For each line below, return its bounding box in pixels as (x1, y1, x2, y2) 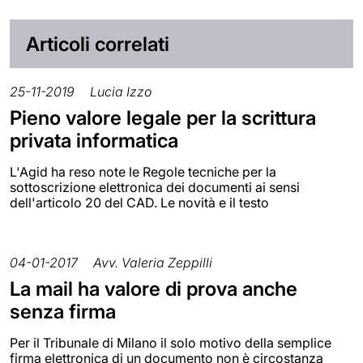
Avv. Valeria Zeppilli (93, 254, 212, 271)
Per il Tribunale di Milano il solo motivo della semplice (10, 334, 331, 351)
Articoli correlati (26, 32, 169, 56)
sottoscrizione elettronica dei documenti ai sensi (10, 178, 300, 195)
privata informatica (10, 128, 178, 152)
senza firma (10, 299, 116, 323)
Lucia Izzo (90, 83, 152, 100)
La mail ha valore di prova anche (10, 276, 297, 301)
